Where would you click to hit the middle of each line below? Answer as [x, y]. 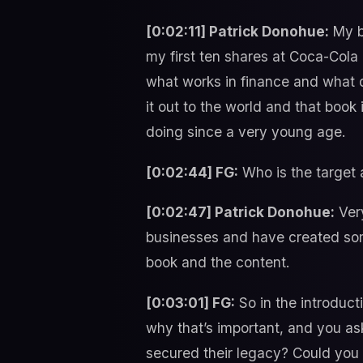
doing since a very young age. [246, 132]
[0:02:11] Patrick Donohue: [237, 32]
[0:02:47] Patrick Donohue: [240, 212]
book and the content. [218, 263]
